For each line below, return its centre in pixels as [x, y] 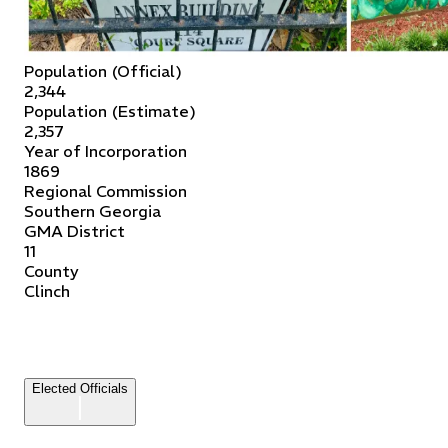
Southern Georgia [92, 210]
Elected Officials [80, 388]
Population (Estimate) [110, 110]
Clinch [47, 290]
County [51, 270]
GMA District [74, 230]
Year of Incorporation [105, 150]
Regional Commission [105, 190]
